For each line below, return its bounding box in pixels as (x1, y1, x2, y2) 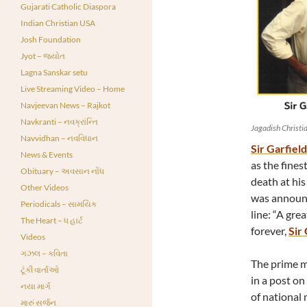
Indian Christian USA (21, 18, 95, 28)
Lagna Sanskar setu (21, 67, 88, 77)
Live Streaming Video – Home (21, 84, 125, 94)
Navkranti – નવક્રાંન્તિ (21, 116, 98, 127)
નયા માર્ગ (21, 281, 51, 291)
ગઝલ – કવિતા (21, 248, 68, 258)
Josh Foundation (21, 34, 81, 45)
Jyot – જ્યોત (21, 51, 65, 61)
